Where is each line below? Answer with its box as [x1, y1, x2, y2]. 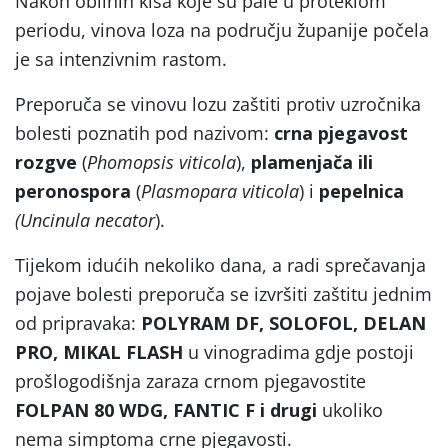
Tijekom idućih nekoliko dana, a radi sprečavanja [15, 252, 426, 277]
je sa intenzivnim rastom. [15, 46, 227, 71]
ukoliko [322, 397, 383, 422]
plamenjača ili [246, 149, 373, 174]
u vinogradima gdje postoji [188, 339, 414, 364]
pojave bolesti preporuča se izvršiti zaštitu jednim [15, 281, 432, 306]
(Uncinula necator [15, 207, 155, 232]
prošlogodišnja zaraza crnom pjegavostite [15, 368, 366, 393]
